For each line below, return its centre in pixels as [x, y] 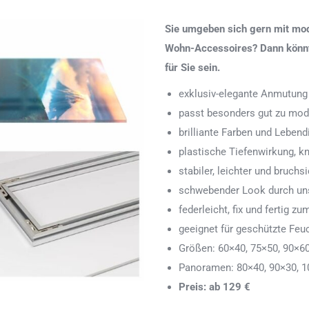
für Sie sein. [192, 68]
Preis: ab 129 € [215, 287]
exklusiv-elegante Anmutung [243, 94]
